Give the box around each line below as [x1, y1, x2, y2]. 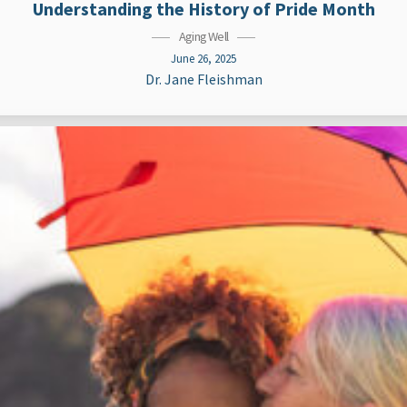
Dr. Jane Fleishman [144, 70, 263, 88]
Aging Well [179, 28, 228, 45]
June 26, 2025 [171, 51, 236, 65]
